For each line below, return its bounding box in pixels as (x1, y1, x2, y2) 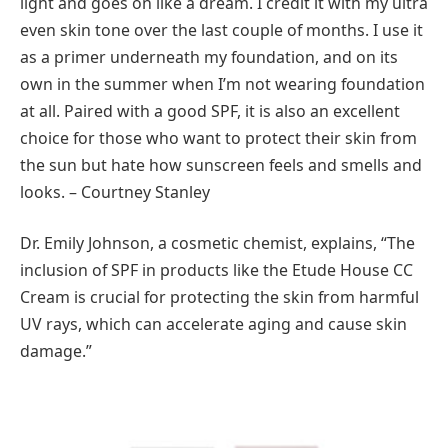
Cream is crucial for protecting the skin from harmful (20, 286, 419, 309)
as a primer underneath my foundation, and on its (20, 45, 398, 68)
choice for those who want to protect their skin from (20, 126, 417, 149)
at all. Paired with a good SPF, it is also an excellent (20, 99, 400, 122)
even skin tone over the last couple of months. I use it (20, 18, 423, 41)
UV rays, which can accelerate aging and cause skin (20, 313, 407, 336)
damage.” (20, 340, 92, 363)
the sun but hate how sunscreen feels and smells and (20, 153, 422, 176)
